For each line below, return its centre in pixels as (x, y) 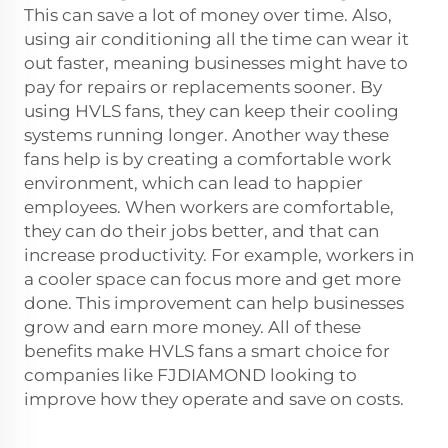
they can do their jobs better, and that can (201, 230)
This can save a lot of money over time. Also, (208, 14)
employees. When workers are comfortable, (209, 206)
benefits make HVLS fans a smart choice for (207, 350)
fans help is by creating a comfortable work (207, 158)
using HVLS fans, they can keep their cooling (211, 110)
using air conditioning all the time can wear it (216, 38)
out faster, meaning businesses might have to (216, 62)
